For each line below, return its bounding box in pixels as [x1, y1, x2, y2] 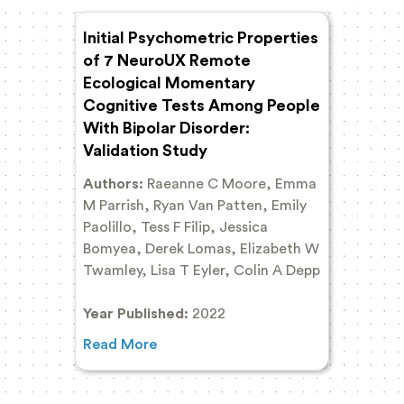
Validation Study [83, 142, 207, 159]
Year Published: [83, 306, 192, 321]
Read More [83, 336, 157, 352]
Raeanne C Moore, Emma [147, 176, 317, 191]
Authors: [83, 176, 147, 191]
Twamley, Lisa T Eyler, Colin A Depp [83, 262, 320, 278]
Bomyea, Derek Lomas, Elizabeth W [83, 241, 319, 256]
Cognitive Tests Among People [83, 96, 320, 114]
